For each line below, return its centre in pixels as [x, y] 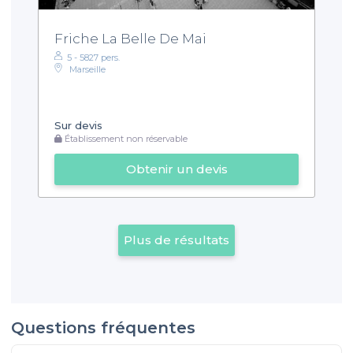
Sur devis [78, 126]
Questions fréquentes [103, 327]
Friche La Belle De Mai [130, 38]
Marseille [87, 70]
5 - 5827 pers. [93, 57]
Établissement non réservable [125, 138]
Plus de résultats [176, 240]
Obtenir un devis [176, 169]
